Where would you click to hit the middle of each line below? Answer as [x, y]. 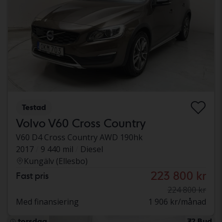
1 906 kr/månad [177, 201]
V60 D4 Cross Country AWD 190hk [79, 137]
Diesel [92, 149]
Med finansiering [47, 201]
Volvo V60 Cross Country [81, 123]
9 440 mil [57, 149]
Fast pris [32, 175]
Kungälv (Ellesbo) [56, 161]
